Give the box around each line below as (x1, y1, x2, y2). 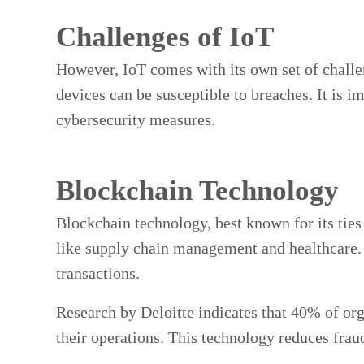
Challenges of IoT (56, 20, 274, 53)
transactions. (56, 264, 140, 283)
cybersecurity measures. (56, 110, 215, 128)
